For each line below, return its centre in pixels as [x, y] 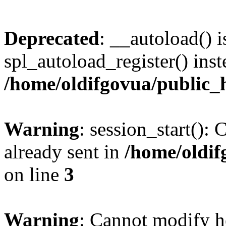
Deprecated [52, 38]
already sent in [64, 152]
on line [34, 174]
